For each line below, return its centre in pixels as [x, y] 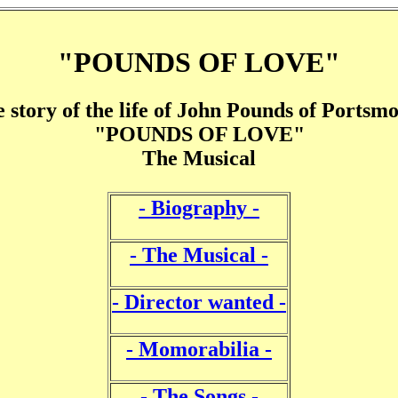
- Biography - [199, 207]
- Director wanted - [199, 302]
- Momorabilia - [199, 349]
